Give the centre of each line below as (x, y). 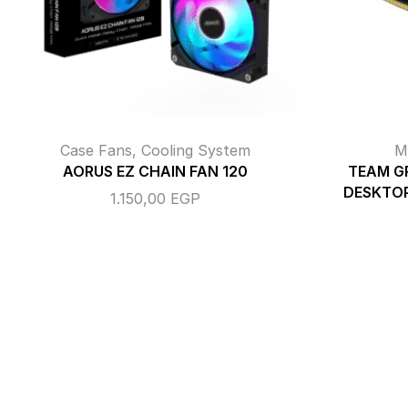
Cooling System (195, 151)
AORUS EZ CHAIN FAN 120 (155, 172)
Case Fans (96, 151)
